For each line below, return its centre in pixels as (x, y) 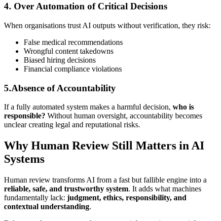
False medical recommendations (73, 42)
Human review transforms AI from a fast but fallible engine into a (105, 180)
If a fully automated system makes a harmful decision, (88, 107)
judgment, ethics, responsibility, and (127, 198)
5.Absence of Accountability (60, 88)
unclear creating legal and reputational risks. (72, 125)
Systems (24, 159)
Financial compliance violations (73, 69)
